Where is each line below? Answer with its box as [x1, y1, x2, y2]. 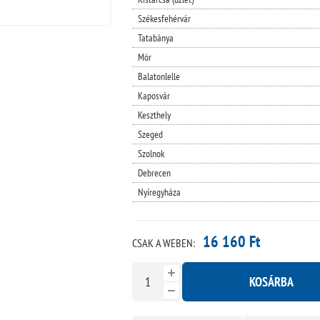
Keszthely [137, 108, 171, 121]
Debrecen [137, 166, 171, 179]
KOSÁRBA [249, 273, 294, 290]
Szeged [137, 127, 163, 141]
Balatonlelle [137, 69, 180, 83]
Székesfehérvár [137, 11, 191, 25]
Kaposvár [137, 89, 170, 102]
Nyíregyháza [137, 185, 181, 199]
